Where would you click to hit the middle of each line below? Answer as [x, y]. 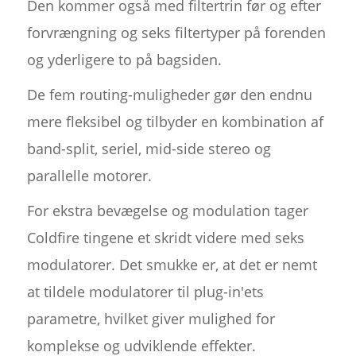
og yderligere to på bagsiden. [124, 60]
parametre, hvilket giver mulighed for [151, 319]
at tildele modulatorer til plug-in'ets [145, 292]
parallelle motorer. [89, 176]
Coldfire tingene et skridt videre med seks [165, 238]
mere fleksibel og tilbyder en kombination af [175, 122]
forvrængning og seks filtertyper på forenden [176, 33]
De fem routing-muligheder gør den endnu [169, 95]
